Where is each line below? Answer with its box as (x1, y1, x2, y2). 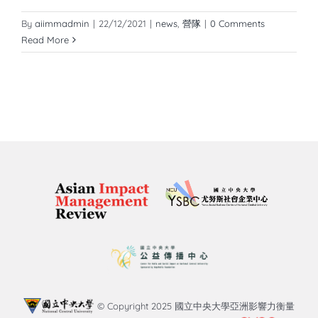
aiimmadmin (35, 18, 89, 30)
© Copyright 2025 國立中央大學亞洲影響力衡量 (94, 300, 295, 312)
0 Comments (210, 18, 265, 30)
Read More (21, 34, 69, 46)
